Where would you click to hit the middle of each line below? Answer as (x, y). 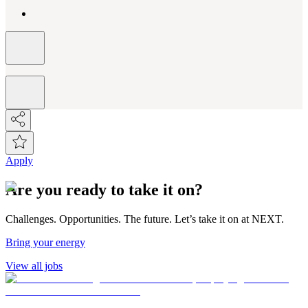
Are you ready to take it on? (104, 190)
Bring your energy (45, 243)
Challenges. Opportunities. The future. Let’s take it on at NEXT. (146, 219)
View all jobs (34, 266)
